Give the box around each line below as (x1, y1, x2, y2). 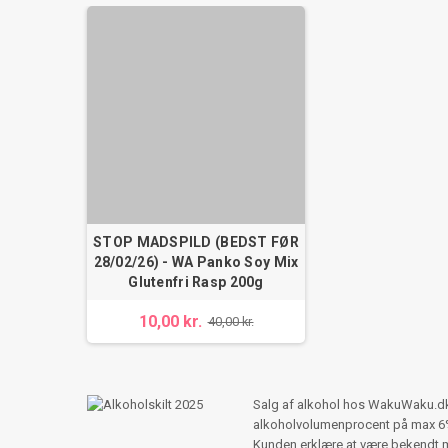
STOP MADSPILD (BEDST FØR (93, 233, 299, 250)
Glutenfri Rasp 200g (128, 273, 264, 290)
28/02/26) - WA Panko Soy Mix (93, 253, 299, 270)
